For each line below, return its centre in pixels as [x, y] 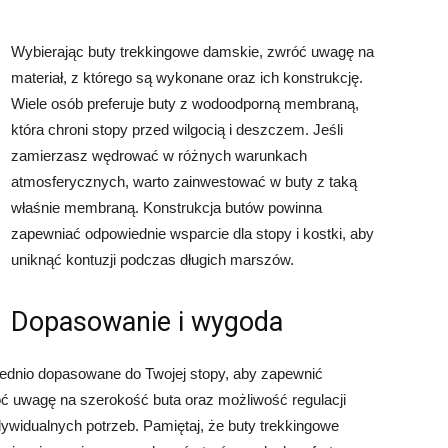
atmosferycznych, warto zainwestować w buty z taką [184, 181]
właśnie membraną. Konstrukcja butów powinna [166, 207]
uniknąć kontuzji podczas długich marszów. [152, 259]
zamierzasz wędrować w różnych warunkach [159, 155]
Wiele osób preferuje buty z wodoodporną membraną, [185, 103]
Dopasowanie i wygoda [147, 322]
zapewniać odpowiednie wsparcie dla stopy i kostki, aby [192, 233]
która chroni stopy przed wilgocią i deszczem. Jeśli [177, 129]
